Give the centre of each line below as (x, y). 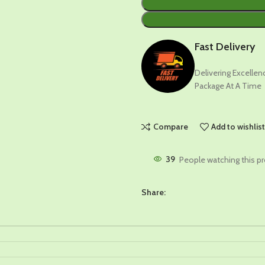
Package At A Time (228, 86)
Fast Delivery (225, 47)
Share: (153, 192)
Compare (170, 127)
